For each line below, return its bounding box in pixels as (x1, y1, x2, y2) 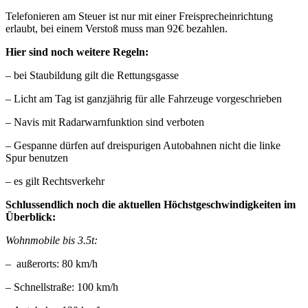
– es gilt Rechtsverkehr (5, 175, 104, 187)
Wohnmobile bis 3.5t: (5, 234, 98, 246)
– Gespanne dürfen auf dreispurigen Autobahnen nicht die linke (5, 139, 280, 151)
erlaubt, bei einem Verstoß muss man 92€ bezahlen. (5, 22, 228, 34)
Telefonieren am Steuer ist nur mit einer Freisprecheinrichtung (5, 10, 273, 22)
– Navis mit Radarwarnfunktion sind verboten (5, 115, 204, 128)
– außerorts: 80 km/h (5, 257, 98, 269)
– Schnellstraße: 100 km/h (5, 280, 118, 293)
